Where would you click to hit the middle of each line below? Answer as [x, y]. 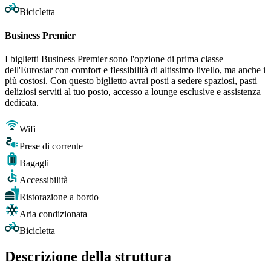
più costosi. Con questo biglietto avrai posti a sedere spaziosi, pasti [131, 81]
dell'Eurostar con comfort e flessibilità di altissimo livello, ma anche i [135, 70]
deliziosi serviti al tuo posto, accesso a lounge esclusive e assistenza [133, 92]
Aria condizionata [53, 214]
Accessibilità [44, 180]
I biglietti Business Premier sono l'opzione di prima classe [114, 59]
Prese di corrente [51, 146]
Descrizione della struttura [88, 257]
